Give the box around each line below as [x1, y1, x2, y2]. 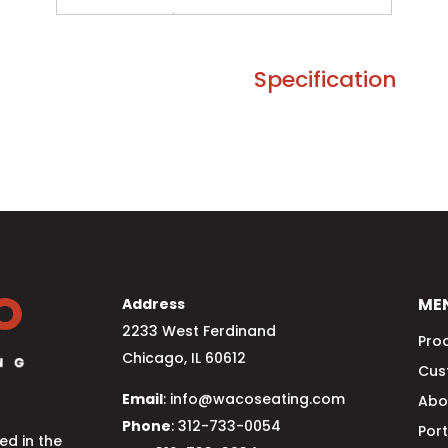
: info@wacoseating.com [162, 389, 345, 410]
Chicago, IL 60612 [121, 348, 246, 369]
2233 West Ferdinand [121, 321, 276, 342]
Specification [253, 63, 397, 95]
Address [121, 294, 185, 315]
